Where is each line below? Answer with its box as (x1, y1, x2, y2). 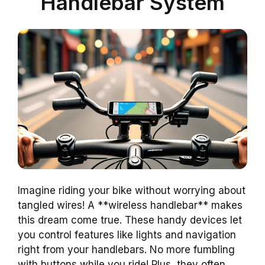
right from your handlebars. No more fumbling (18, 244, 235, 256)
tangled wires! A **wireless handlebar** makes (18, 199, 243, 212)
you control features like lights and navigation (18, 229, 236, 241)
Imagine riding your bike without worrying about (18, 185, 245, 197)
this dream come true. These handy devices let (18, 214, 242, 227)
